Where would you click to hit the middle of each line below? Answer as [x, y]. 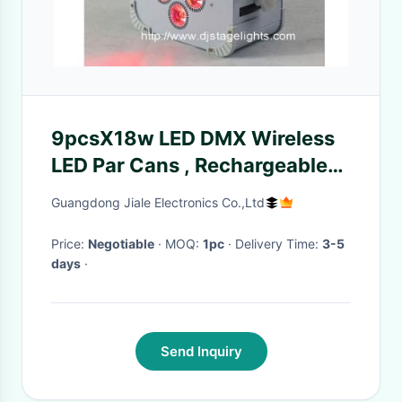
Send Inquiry [201, 351]
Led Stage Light [126, 192]
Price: [70, 244]
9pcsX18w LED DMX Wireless [193, 138]
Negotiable [121, 244]
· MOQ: [184, 244]
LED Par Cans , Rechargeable [189, 165]
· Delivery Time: [279, 244]
